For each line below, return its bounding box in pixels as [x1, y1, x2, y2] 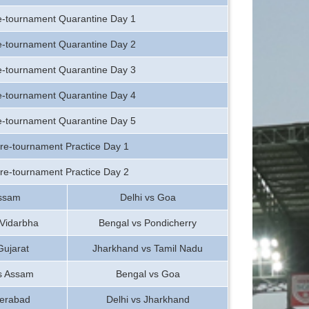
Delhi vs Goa [119, 192, 176, 203]
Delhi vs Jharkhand [106, 294, 190, 305]
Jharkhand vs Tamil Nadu [92, 243, 203, 254]
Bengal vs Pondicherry [99, 217, 197, 228]
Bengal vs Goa [115, 268, 180, 279]
